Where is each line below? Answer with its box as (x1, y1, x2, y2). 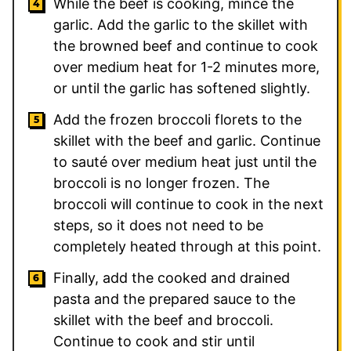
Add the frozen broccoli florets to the (53, 110, 302, 128)
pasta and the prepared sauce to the (53, 290, 295, 307)
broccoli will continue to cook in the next (53, 195, 324, 212)
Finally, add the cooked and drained (53, 269, 290, 286)
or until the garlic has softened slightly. (53, 79, 310, 96)
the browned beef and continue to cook (53, 37, 318, 54)
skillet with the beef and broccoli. (53, 311, 273, 328)
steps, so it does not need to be (53, 216, 263, 233)
